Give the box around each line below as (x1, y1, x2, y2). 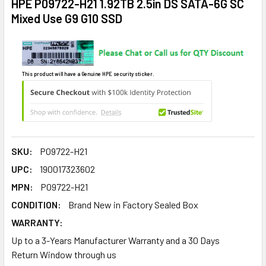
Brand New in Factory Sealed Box (68, 198, 198, 210)
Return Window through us (11, 248, 116, 260)
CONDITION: (11, 198, 61, 210)
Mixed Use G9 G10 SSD (11, 11, 122, 26)
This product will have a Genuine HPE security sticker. (22, 71, 154, 78)
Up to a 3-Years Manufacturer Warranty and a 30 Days (11, 234, 220, 246)
